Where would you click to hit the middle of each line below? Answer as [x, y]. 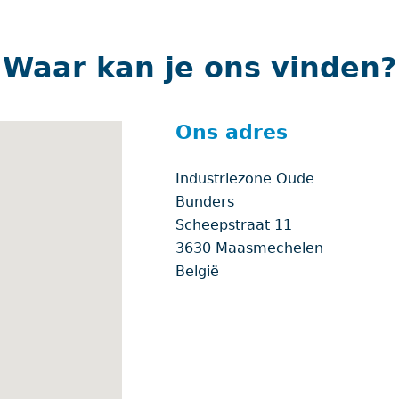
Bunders [205, 202]
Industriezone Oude [245, 179]
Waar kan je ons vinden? [199, 68]
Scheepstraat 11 [234, 225]
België [198, 271]
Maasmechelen [270, 248]
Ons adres [232, 132]
